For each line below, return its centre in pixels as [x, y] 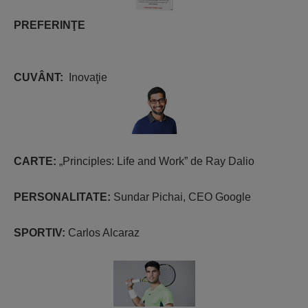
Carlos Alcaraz [104, 232]
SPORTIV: [41, 232]
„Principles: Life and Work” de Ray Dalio [157, 161]
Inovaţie [88, 77]
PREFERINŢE [49, 25]
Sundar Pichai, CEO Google [182, 197]
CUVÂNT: [41, 77]
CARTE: [36, 161]
